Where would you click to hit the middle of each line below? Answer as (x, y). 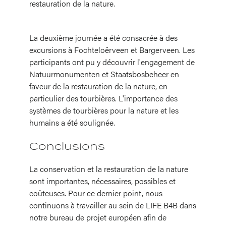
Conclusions (69, 146)
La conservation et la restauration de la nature (109, 168)
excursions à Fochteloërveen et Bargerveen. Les (112, 49)
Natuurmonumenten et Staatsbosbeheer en (104, 74)
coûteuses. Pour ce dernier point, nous (96, 193)
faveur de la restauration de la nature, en (98, 86)
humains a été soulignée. (72, 122)
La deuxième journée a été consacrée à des (103, 37)
